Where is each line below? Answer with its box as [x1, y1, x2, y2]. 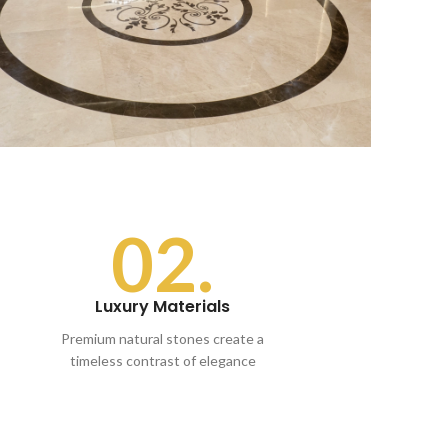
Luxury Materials [95, 295, 231, 319]
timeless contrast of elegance [69, 352, 256, 370]
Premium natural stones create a [61, 330, 265, 348]
